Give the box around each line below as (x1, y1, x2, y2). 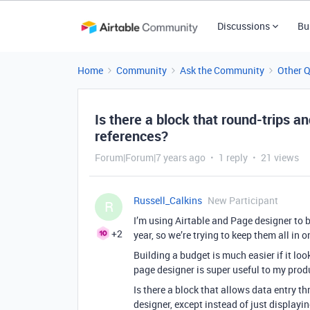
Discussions (217, 19, 270, 33)
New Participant (208, 194, 278, 207)
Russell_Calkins (134, 194, 202, 207)
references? (95, 127, 168, 145)
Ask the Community (180, 64, 264, 77)
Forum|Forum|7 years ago (95, 151, 206, 164)
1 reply (219, 151, 248, 164)
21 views (261, 151, 299, 164)
